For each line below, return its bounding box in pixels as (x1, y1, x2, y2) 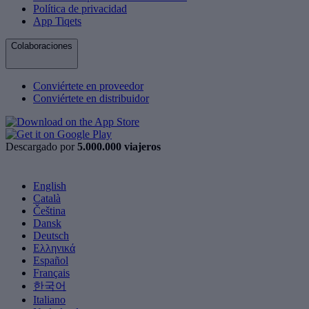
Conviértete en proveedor (33, 79, 143, 92)
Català (33, 192, 61, 204)
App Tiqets (33, 14, 81, 27)
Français (33, 266, 70, 279)
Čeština (33, 204, 66, 217)
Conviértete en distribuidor (33, 92, 149, 104)
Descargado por (6, 140, 77, 152)
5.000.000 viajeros (77, 140, 161, 152)
